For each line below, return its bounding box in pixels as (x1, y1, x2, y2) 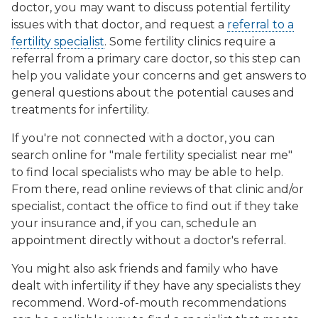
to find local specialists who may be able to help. (11, 165, 283, 180)
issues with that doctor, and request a (11, 18, 227, 32)
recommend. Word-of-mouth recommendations (11, 296, 286, 310)
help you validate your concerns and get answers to (11, 69, 307, 83)
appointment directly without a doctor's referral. (11, 234, 286, 248)
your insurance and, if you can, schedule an (11, 216, 256, 231)
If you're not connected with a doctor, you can (11, 131, 275, 146)
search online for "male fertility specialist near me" (11, 148, 292, 163)
